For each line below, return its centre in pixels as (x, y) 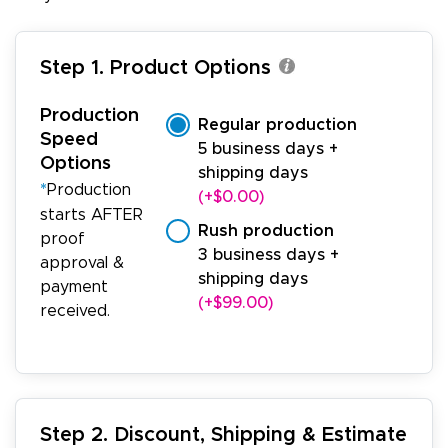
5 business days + (268, 148)
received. (75, 311)
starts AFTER (91, 215)
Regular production (277, 124)
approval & (82, 263)
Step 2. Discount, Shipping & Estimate (223, 435)
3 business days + (268, 254)
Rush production (266, 230)
